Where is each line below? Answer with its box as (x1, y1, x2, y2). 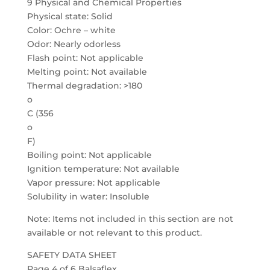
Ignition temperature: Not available (27, 163, 180, 174)
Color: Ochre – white (27, 25, 116, 36)
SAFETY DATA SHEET (27, 250, 116, 260)
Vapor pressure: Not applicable (27, 177, 160, 188)
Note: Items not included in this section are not (27, 213, 233, 224)
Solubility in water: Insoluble (27, 191, 149, 202)
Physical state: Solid (27, 11, 113, 22)
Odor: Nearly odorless (27, 39, 121, 49)
